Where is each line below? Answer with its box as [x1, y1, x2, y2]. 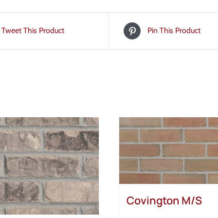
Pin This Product [147, 26, 200, 36]
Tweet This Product [1, 26, 64, 36]
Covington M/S [127, 193, 202, 208]
